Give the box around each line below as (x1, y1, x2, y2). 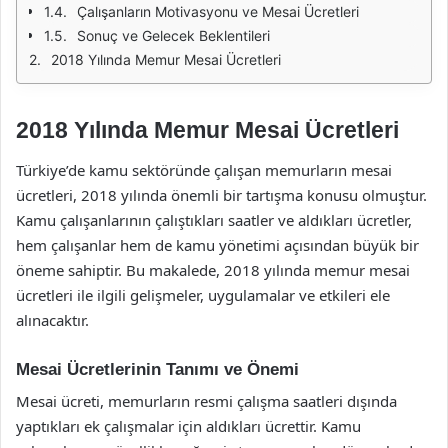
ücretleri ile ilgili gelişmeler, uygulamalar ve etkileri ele (16, 284, 390, 305)
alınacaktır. (16, 309, 89, 330)
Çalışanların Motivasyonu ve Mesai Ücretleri (77, 3, 359, 20)
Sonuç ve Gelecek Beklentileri (77, 27, 270, 44)
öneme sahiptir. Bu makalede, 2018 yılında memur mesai (16, 259, 410, 280)
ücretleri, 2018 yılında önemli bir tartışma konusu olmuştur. (16, 184, 427, 205)
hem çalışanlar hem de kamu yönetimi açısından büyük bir (16, 234, 419, 255)
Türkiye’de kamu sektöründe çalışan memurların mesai (16, 159, 392, 180)
